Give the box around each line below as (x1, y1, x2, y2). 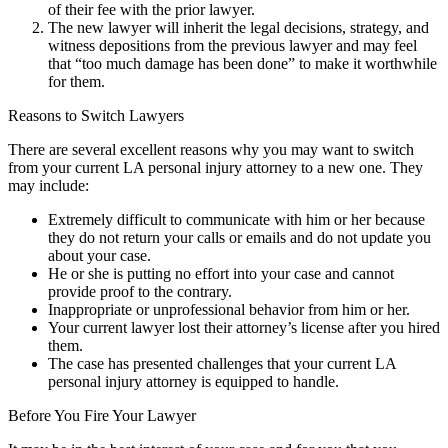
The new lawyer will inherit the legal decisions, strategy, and (48, 18, 429, 36)
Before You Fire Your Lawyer (8, 406, 196, 424)
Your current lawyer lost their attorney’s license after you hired (48, 318, 440, 336)
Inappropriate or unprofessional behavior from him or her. (48, 300, 410, 318)
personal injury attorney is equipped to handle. (48, 372, 339, 390)
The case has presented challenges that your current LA (48, 354, 396, 372)
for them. (48, 72, 105, 90)
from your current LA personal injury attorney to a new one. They (8, 158, 423, 176)
